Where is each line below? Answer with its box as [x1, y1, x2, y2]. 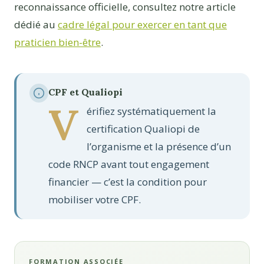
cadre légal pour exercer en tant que [58, 17, 227, 31]
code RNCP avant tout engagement [48, 157, 209, 171]
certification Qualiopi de [87, 122, 200, 136]
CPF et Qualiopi [48, 86, 123, 98]
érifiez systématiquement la [87, 104, 216, 118]
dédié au [14, 17, 58, 31]
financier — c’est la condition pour [48, 175, 207, 189]
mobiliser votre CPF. [48, 193, 141, 207]
